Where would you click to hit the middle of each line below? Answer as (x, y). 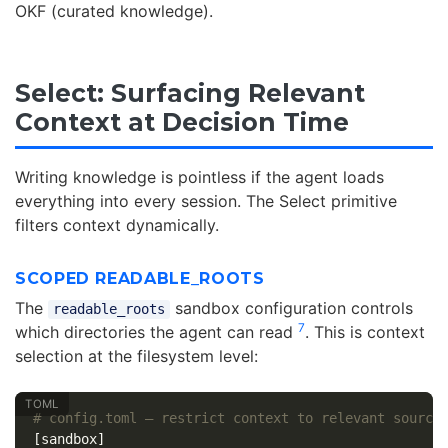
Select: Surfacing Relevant (190, 92)
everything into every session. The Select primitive (206, 201)
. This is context (365, 332)
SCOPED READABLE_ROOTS (140, 279)
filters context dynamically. (117, 225)
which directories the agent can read (156, 332)
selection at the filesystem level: (136, 356)
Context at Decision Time (182, 121)
